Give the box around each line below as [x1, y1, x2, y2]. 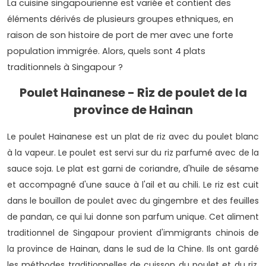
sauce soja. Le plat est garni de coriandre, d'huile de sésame [7, 163, 259, 175]
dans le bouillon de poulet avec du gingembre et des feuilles [7, 195, 259, 207]
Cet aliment [208, 211, 259, 223]
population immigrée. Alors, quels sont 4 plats [7, 45, 205, 58]
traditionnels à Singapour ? [7, 61, 123, 74]
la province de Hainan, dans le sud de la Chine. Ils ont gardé [7, 243, 259, 255]
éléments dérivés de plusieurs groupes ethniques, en [7, 13, 233, 26]
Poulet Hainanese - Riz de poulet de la [19, 84, 247, 102]
